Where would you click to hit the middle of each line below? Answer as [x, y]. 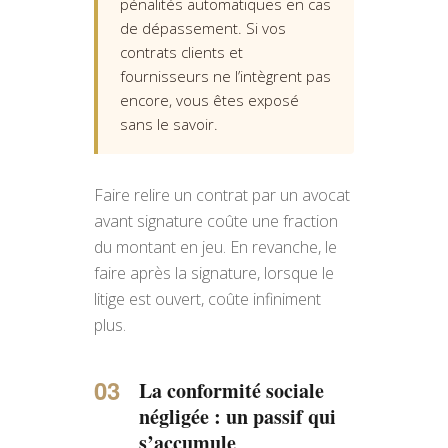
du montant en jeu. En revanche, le [215, 247]
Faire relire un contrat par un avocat [222, 195]
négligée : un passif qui [237, 416]
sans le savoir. [169, 124]
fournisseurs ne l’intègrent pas [225, 76]
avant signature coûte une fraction [216, 221]
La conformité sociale [231, 390]
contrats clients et [181, 52]
